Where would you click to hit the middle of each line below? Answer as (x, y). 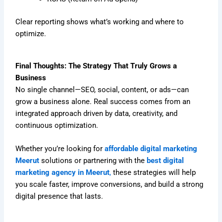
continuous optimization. (57, 125)
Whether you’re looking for (60, 149)
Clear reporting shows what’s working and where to (100, 22)
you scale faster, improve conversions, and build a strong (110, 185)
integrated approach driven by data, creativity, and (97, 113)
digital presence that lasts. (59, 196)
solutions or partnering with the (93, 161)
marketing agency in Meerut (63, 173)
